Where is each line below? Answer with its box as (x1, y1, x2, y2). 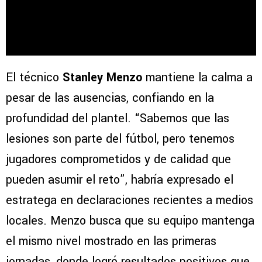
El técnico (6, 69, 63, 87)
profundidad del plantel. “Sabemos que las (6, 110, 229, 127)
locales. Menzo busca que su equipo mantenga (6, 212, 254, 230)
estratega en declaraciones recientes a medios (6, 192, 253, 209)
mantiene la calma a (142, 69, 253, 87)
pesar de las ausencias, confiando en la (6, 89, 214, 107)
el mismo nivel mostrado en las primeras (6, 233, 216, 250)
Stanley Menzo (63, 69, 142, 87)
